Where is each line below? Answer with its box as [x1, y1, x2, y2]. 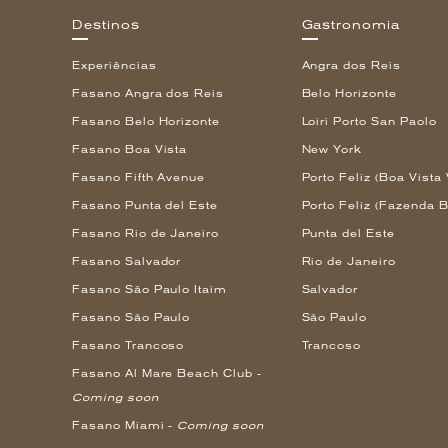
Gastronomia [301, 18, 401, 32]
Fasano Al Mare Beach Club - [72, 367, 262, 379]
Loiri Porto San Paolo [301, 115, 437, 127]
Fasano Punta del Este [72, 199, 219, 211]
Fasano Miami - [72, 419, 178, 431]
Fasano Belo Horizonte [72, 115, 221, 127]
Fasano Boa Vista [72, 143, 188, 155]
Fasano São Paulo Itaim [72, 283, 228, 295]
